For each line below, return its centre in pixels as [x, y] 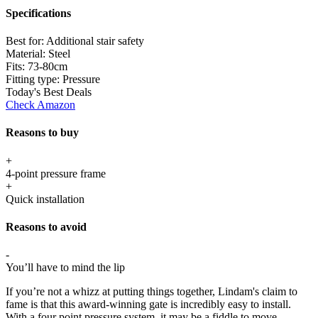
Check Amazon [40, 105]
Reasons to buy [42, 133]
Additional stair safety [95, 41]
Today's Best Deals [49, 92]
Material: [27, 54]
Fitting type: [34, 79]
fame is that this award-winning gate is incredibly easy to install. [148, 305]
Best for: [26, 41]
